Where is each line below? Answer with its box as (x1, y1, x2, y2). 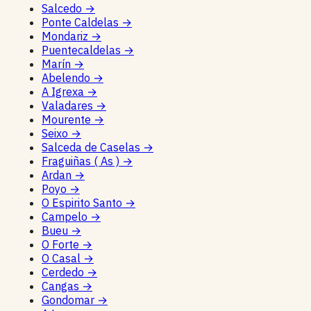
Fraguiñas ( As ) (42, 153, 122, 168)
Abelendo (42, 70, 93, 85)
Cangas (42, 278, 82, 293)
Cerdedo (42, 264, 87, 279)
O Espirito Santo (42, 195, 125, 210)
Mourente (42, 112, 94, 126)
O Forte (42, 237, 82, 251)
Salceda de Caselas (42, 140, 143, 154)
